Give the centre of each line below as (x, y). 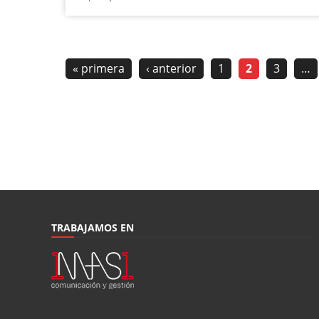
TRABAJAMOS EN (93, 228)
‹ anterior (171, 69)
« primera (99, 69)
